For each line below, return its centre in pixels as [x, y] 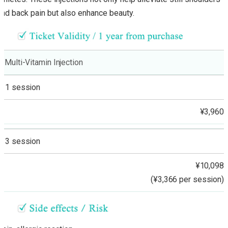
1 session [23, 88]
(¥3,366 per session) [187, 180]
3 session [23, 141]
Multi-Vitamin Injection [44, 63]
